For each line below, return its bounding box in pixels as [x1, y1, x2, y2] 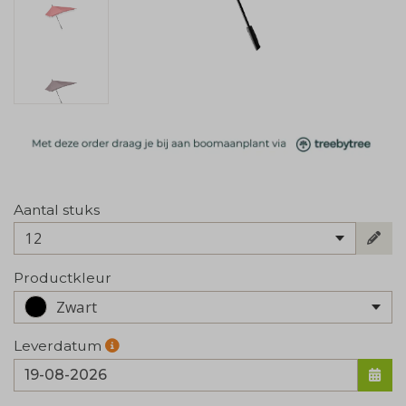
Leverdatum [14, 337, 105, 355]
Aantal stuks [14, 200, 100, 218]
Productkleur [14, 269, 111, 287]
